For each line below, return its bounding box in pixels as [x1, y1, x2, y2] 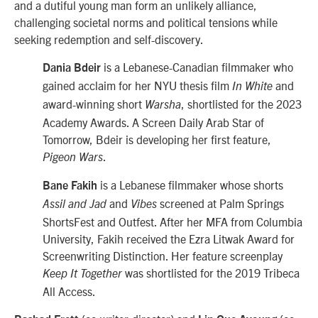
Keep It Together [43, 268, 122, 280]
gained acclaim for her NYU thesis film [43, 77, 232, 92]
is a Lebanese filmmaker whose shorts [97, 177, 283, 192]
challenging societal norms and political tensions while [14, 15, 278, 30]
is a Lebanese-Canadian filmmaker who [101, 59, 293, 74]
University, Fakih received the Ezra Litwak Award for [43, 231, 295, 246]
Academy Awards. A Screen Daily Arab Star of [43, 114, 264, 129]
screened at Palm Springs [157, 196, 284, 211]
